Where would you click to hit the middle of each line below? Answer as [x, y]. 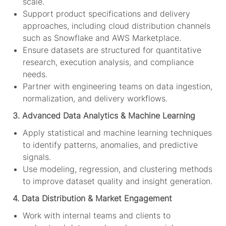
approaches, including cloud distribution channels [116, 25]
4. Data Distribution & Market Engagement [92, 198]
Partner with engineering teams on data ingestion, [117, 86]
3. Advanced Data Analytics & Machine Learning [104, 115]
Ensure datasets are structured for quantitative [112, 50]
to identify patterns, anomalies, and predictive [110, 145]
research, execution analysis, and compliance [108, 62]
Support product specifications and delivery [106, 13]
